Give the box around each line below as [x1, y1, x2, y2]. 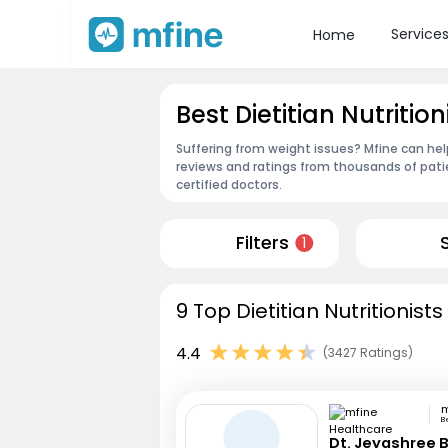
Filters [235, 231, 289, 256]
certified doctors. [176, 175, 282, 193]
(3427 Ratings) [323, 344, 413, 362]
